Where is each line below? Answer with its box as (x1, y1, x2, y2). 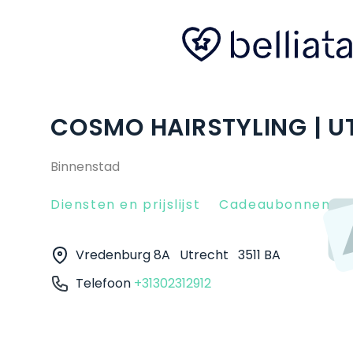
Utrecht (180, 246, 232, 264)
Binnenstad (50, 158, 120, 176)
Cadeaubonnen (219, 195, 331, 214)
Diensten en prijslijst (50, 195, 201, 214)
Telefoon (76, 274, 134, 292)
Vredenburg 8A (76, 246, 173, 264)
